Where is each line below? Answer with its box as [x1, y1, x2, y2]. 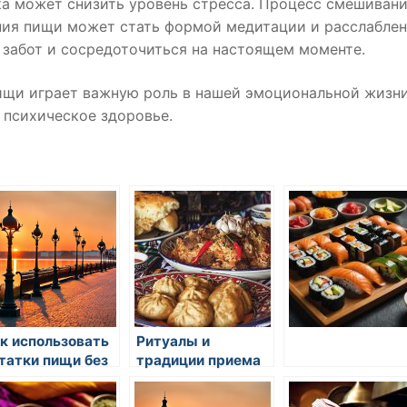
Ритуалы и [136, 333, 210, 351]
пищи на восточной [136, 371, 272, 389]
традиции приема [136, 352, 261, 370]
